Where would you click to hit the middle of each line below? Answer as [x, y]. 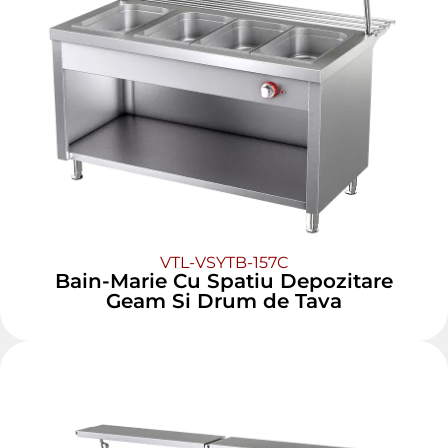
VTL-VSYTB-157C [224, 262]
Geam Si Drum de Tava [224, 300]
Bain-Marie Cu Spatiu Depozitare [224, 280]
